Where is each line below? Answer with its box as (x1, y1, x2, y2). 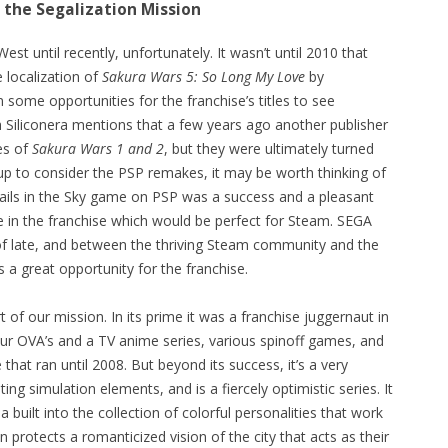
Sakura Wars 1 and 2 (28, 139, 164, 159)
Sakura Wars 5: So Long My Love (102, 67, 305, 87)
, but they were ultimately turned (164, 139, 374, 159)
